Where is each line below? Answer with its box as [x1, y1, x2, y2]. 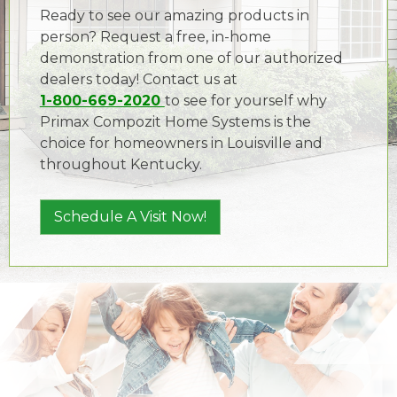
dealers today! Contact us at [39, 71, 237, 89]
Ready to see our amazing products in [39, 7, 309, 25]
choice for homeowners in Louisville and [39, 135, 323, 152]
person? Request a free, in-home [39, 28, 271, 46]
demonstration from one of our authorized [39, 50, 343, 67]
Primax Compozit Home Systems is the [39, 113, 311, 131]
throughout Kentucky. [39, 156, 202, 174]
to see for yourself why [164, 92, 327, 110]
